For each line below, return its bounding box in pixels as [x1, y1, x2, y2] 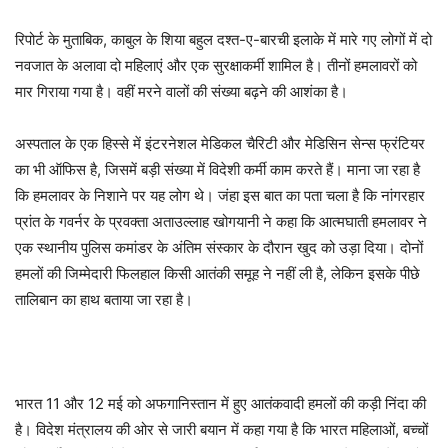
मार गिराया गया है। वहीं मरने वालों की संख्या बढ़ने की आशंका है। [15, 82, 348, 102]
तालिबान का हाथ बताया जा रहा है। [15, 290, 193, 310]
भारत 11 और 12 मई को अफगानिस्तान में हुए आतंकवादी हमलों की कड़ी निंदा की [15, 394, 426, 414]
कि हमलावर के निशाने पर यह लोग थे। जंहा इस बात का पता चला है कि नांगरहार [15, 186, 425, 206]
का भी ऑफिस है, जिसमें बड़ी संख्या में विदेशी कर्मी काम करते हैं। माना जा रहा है [15, 160, 420, 180]
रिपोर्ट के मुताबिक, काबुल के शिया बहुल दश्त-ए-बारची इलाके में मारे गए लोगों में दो [15, 30, 432, 50]
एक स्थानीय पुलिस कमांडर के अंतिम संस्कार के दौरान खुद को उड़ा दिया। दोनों [15, 238, 423, 258]
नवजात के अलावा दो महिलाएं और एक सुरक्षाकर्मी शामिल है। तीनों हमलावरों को [15, 56, 417, 76]
